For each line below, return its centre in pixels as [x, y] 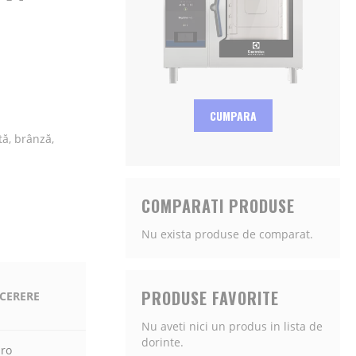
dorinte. [163, 342]
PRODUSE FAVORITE [210, 298]
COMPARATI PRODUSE [218, 206]
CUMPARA [233, 116]
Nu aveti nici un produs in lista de [232, 326]
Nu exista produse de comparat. [227, 234]
